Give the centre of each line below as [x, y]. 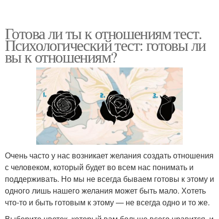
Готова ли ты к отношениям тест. [103, 33]
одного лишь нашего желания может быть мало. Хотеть [105, 190]
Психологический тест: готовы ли [105, 44]
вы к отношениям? [61, 56]
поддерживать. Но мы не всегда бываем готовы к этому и [109, 178]
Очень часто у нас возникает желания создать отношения [109, 155]
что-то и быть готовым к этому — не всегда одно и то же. [107, 202]
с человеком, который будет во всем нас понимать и [99, 167]
